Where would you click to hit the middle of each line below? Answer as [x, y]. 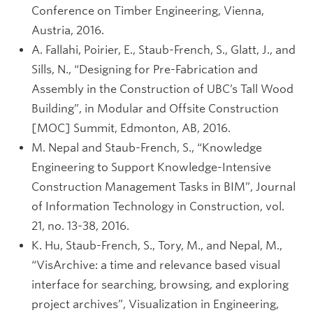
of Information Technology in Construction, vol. [158, 206]
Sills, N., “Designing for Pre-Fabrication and [145, 70]
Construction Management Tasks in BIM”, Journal [163, 187]
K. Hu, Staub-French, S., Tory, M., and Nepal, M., [157, 246]
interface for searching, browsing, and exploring [160, 285]
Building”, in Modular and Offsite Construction [155, 109]
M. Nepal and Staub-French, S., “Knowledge [147, 148]
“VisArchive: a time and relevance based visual [156, 265]
